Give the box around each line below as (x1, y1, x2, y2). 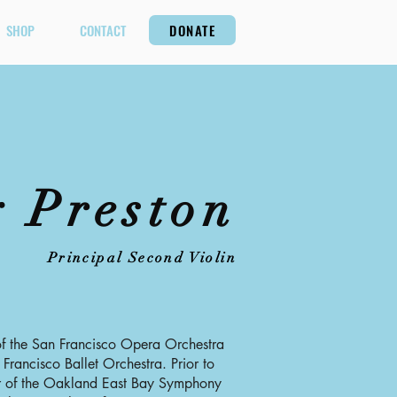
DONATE (169, 20, 215, 40)
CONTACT (79, 20, 126, 40)
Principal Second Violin (47, 249, 237, 267)
